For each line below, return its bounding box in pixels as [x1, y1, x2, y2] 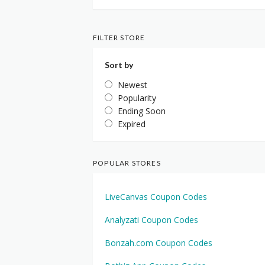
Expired [118, 118, 146, 130]
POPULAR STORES [93, 159, 161, 167]
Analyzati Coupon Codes [105, 214, 198, 225]
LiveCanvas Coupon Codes [105, 191, 207, 202]
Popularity [118, 92, 156, 104]
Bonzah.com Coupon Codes [105, 237, 212, 248]
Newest [118, 79, 147, 91]
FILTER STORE [93, 33, 146, 42]
